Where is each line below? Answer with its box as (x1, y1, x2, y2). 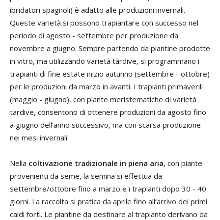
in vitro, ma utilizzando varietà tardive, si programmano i (10, 55, 199, 66)
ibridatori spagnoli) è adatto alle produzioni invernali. (10, 4, 185, 15)
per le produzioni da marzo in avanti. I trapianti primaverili (10, 81, 203, 91)
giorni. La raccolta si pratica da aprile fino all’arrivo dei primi (10, 196, 207, 206)
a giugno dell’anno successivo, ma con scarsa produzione (10, 119, 201, 130)
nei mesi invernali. (10, 132, 69, 142)
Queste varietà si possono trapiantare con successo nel (10, 17, 198, 27)
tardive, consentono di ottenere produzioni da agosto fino (10, 107, 206, 117)
